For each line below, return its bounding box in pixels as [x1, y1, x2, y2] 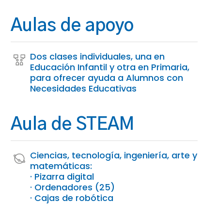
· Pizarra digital [30, 170, 94, 183]
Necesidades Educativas [30, 82, 137, 94]
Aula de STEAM [11, 115, 135, 133]
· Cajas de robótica [30, 191, 114, 204]
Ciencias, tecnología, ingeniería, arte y [30, 149, 198, 161]
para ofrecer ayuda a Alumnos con [30, 71, 184, 84]
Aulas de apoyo [11, 16, 134, 34]
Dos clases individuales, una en [30, 50, 165, 62]
